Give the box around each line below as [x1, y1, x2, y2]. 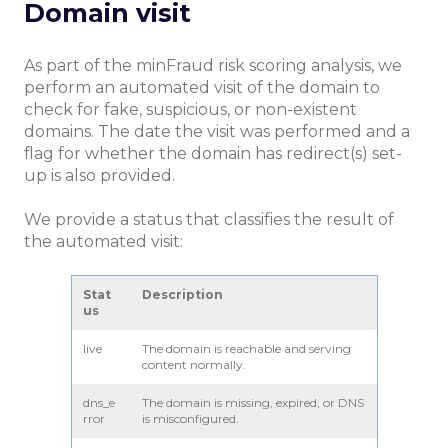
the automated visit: [24, 231, 183, 251]
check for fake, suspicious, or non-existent [24, 99, 357, 119]
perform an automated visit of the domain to [24, 77, 380, 97]
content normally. [141, 357, 246, 373]
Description [141, 287, 223, 303]
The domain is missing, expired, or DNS [141, 395, 364, 411]
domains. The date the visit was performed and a [24, 121, 410, 141]
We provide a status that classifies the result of [24, 209, 394, 229]
